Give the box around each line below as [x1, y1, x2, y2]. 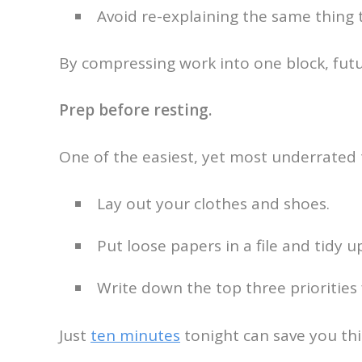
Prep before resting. [59, 99, 212, 120]
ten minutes [90, 324, 180, 346]
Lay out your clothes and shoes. [97, 192, 330, 214]
